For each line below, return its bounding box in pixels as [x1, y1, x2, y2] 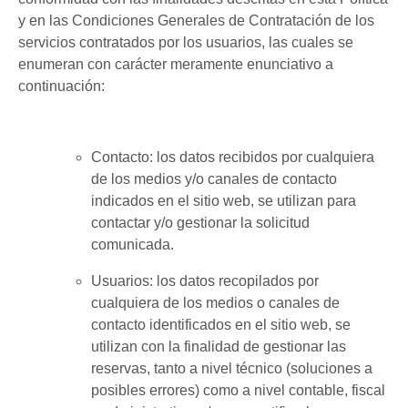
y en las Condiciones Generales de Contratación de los [18, 12, 374, 28]
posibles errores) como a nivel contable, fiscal [91, 382, 385, 399]
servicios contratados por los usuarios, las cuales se [18, 34, 353, 50]
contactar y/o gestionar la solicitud [91, 215, 310, 231]
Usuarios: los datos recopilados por [91, 273, 319, 290]
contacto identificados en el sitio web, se [91, 317, 351, 333]
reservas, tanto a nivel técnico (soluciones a [91, 361, 372, 377]
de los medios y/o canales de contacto [91, 171, 337, 188]
